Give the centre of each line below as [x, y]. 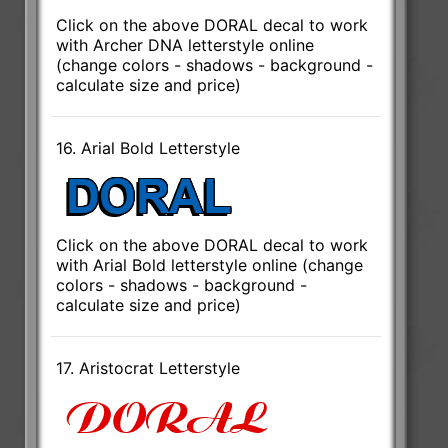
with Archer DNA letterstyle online [185, 44]
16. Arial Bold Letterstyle [148, 147]
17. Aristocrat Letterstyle [148, 367]
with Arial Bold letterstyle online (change [210, 264]
